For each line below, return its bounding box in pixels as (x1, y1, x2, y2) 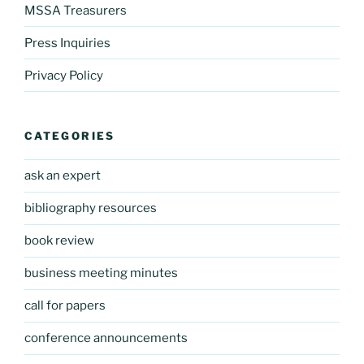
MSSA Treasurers (24, 2, 127, 18)
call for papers (24, 298, 106, 313)
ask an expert (24, 168, 101, 183)
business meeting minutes (24, 266, 178, 280)
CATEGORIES (24, 129, 115, 142)
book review (24, 233, 94, 248)
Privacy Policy (24, 67, 103, 83)
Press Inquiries (24, 35, 110, 50)
